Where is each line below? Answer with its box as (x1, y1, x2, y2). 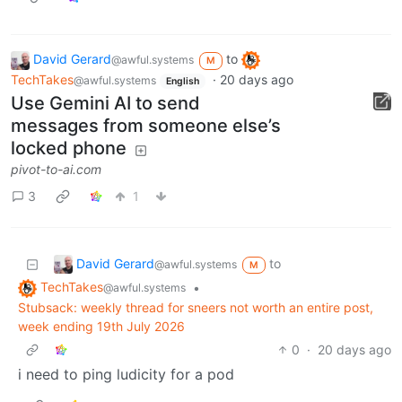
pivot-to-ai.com (11, 162, 101, 178)
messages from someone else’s (11, 115, 281, 137)
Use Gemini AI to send (11, 92, 200, 115)
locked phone (11, 137, 127, 160)
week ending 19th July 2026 (18, 319, 185, 335)
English (165, 74, 199, 87)
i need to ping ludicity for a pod (18, 365, 234, 384)
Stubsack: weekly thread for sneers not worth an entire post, (18, 300, 373, 316)
